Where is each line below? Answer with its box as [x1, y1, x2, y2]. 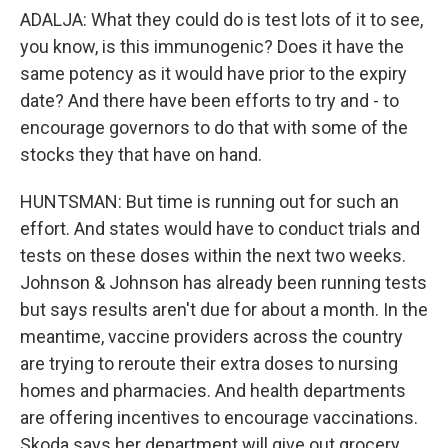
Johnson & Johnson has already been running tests [20, 272, 427, 293]
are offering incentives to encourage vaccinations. [20, 407, 418, 428]
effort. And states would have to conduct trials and [20, 218, 420, 239]
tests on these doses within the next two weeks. [20, 245, 406, 266]
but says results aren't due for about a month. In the [20, 299, 428, 320]
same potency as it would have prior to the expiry [20, 63, 407, 84]
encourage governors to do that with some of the [20, 117, 408, 138]
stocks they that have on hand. [20, 144, 262, 165]
